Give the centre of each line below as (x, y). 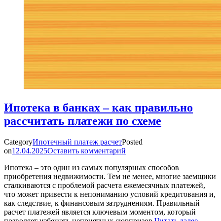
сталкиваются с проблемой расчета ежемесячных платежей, (105, 185)
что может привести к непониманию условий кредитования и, (110, 194)
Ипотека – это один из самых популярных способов (92, 167)
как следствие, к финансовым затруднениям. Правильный (102, 203)
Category (18, 142)
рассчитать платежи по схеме (83, 121)
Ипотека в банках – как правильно (98, 108)
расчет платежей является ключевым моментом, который (100, 212)
